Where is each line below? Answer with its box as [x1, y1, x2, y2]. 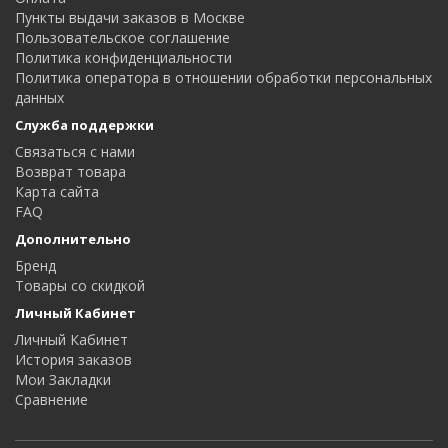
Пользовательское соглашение [15, 28, 230, 47]
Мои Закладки [15, 370, 111, 389]
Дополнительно [15, 230, 131, 248]
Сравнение [15, 390, 88, 409]
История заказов [15, 350, 132, 369]
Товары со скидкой [15, 276, 145, 295]
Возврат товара [15, 162, 126, 181]
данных [15, 88, 64, 107]
